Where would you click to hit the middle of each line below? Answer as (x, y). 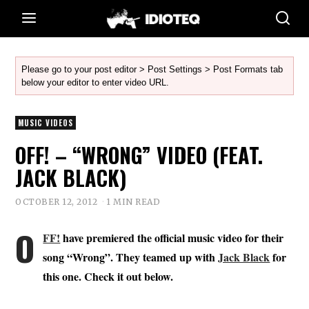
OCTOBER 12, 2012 (57, 201)
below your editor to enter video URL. (96, 82)
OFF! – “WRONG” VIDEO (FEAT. (139, 155)
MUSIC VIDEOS (46, 123)
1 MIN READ (133, 201)
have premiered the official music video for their (172, 237)
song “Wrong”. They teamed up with (131, 257)
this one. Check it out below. (108, 276)
